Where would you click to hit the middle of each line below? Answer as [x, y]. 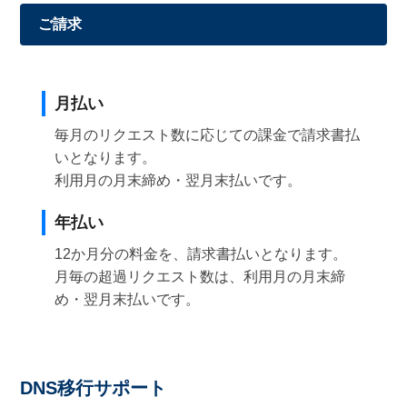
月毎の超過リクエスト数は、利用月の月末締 [200, 277]
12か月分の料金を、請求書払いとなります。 [201, 254]
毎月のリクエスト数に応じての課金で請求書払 [208, 135]
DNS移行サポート [94, 388]
